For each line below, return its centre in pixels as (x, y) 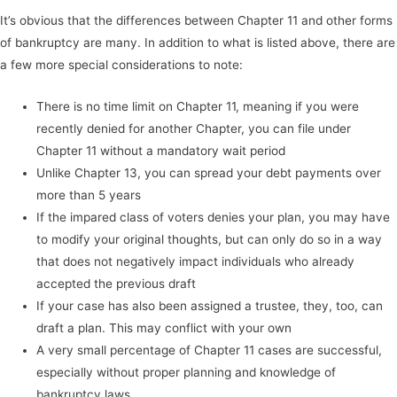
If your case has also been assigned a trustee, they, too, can (210, 305)
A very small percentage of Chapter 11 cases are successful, (210, 350)
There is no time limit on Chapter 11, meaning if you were (198, 106)
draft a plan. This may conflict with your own (164, 327)
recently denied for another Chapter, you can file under (194, 128)
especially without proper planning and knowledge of (187, 372)
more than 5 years (89, 195)
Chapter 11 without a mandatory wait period (163, 150)
